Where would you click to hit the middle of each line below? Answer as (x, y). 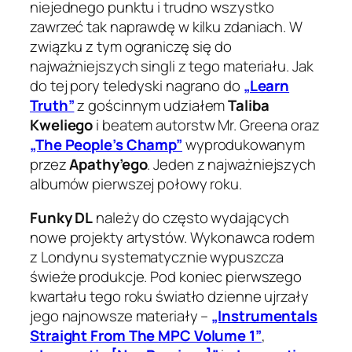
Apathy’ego (108, 164)
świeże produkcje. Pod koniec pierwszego (166, 277)
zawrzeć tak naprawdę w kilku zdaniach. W (166, 26)
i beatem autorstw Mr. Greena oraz (206, 125)
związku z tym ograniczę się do (131, 46)
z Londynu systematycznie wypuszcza (157, 257)
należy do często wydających (191, 218)
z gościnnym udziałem (151, 105)
